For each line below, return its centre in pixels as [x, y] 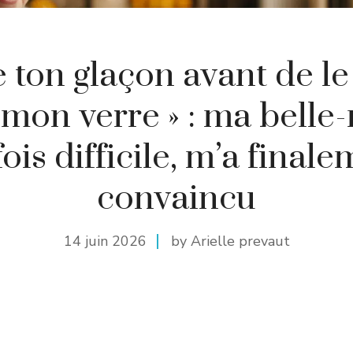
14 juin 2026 [105, 241]
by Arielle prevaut [230, 241]
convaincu [176, 198]
